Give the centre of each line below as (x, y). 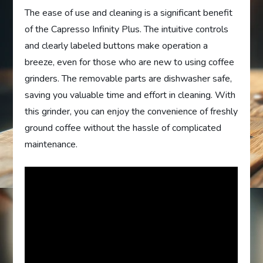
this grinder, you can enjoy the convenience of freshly (131, 112)
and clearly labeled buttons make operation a (117, 46)
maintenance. (51, 145)
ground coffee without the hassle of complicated (123, 128)
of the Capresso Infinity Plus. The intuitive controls (127, 30)
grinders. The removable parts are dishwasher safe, (129, 79)
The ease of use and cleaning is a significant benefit (129, 13)
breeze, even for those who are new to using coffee (130, 63)
